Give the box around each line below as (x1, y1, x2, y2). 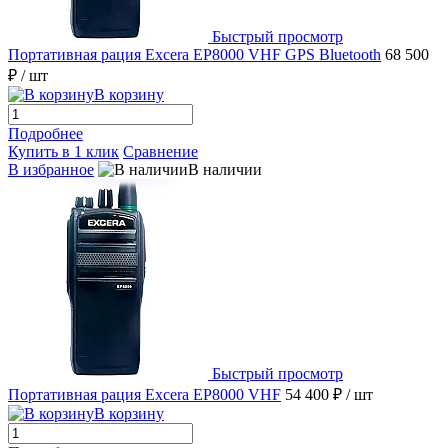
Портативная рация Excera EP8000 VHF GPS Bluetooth (8, 46, 381, 64)
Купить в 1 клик (8, 143, 119, 161)
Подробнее (8, 125, 83, 143)
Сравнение (123, 143, 198, 161)
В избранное (8, 161, 94, 179)
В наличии (188, 161, 262, 179)
